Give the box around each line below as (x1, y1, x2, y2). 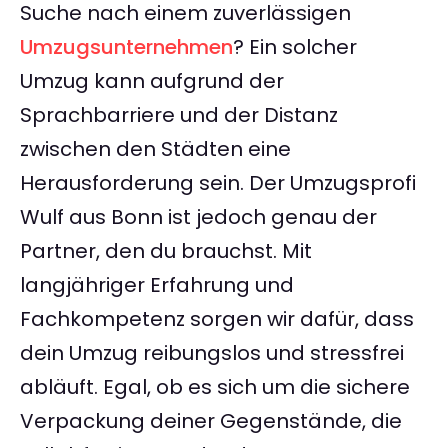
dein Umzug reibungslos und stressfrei (20, 339, 404, 368)
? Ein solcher (233, 33, 357, 62)
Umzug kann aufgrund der (20, 67, 284, 96)
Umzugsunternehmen (20, 33, 233, 62)
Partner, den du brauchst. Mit (20, 237, 312, 266)
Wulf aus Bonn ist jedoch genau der (20, 203, 377, 232)
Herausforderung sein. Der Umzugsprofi (20, 169, 416, 198)
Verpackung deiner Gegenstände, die (20, 407, 402, 436)
